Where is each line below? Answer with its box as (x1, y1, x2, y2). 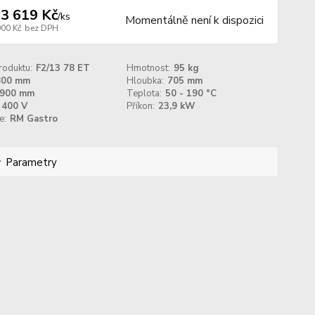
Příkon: (127, 100, 155, 112)
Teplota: (127, 87, 162, 100)
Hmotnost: (127, 62, 171, 75)
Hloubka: (127, 75, 165, 87)
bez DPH (24, 22, 58, 34)
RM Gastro (9, 112, 58, 125)
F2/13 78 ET (35, 62, 90, 75)
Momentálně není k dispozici (124, 13, 264, 28)
